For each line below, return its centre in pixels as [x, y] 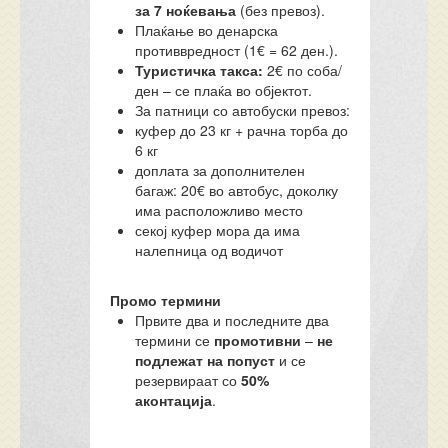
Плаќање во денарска [207, 30]
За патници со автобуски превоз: [243, 110]
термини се [175, 340]
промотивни [258, 340]
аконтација [174, 400]
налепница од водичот [209, 250]
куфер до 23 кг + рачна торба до [242, 130]
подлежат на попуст [205, 360]
